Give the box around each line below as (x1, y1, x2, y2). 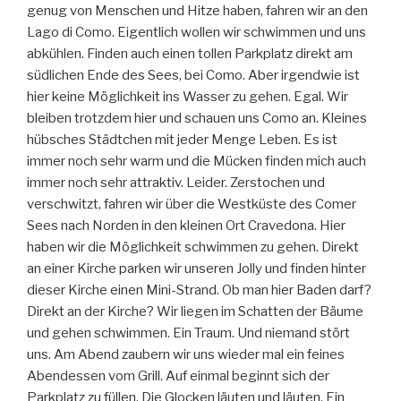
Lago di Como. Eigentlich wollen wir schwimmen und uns (27, 24, 366, 41)
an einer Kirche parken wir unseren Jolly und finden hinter (27, 260, 366, 277)
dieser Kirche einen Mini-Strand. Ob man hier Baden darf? (27, 282, 371, 299)
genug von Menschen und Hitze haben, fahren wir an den (27, 3, 368, 20)
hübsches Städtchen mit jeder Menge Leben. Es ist (27, 132, 337, 149)
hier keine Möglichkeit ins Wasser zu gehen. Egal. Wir (27, 89, 348, 106)
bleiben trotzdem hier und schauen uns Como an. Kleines (27, 110, 367, 127)
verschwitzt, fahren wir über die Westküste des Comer (27, 196, 356, 213)
